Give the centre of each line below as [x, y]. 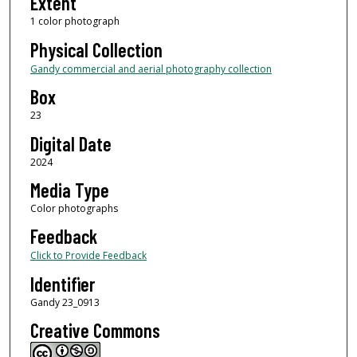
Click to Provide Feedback [88, 256]
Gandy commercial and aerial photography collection [151, 69]
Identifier [62, 284]
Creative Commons [95, 331]
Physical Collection [96, 49]
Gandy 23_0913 [65, 302]
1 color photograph [75, 22]
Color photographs [74, 209]
